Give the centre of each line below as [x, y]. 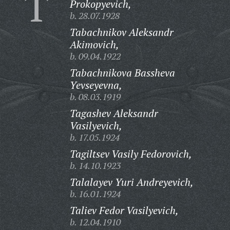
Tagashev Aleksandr [114, 113]
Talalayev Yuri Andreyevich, [131, 182]
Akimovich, [94, 44]
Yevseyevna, [96, 85]
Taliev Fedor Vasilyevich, [124, 210]
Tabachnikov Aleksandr [121, 32]
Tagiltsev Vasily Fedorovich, [131, 154]
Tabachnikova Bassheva [122, 73]
